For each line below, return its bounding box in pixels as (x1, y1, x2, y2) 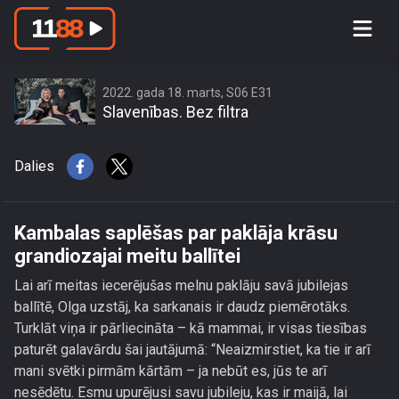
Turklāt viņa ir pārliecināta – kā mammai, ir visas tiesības (14, 320, 367, 337)
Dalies (14, 158, 54, 175)
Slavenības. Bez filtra (102, 102, 248, 121)
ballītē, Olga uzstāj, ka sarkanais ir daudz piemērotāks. (14, 298, 350, 315)
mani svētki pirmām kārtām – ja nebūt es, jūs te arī (14, 362, 327, 379)
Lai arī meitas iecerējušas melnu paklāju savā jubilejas (14, 277, 348, 294)
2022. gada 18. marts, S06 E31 (102, 85, 273, 100)
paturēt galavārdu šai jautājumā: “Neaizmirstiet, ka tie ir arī (14, 341, 370, 358)
